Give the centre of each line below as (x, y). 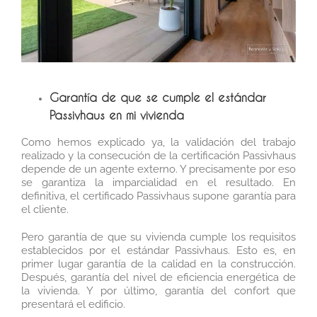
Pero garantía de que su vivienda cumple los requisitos (158, 237)
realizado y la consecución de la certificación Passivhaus (158, 156)
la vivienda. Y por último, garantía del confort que (158, 291)
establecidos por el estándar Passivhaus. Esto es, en (158, 251)
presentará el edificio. (73, 305)
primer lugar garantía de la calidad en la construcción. (158, 264)
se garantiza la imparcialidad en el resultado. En (158, 183)
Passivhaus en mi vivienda (117, 115)
